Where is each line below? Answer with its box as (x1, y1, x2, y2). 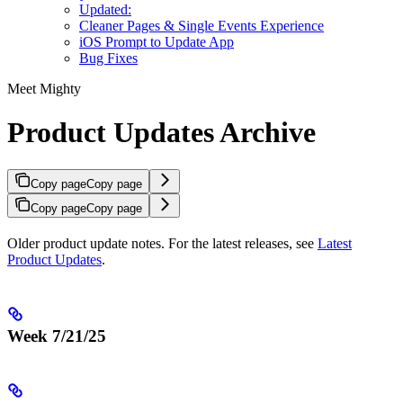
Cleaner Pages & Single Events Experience (79, 17, 324, 33)
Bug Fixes (79, 49, 138, 66)
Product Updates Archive (7, 116, 316, 149)
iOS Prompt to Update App (79, 33, 234, 49)
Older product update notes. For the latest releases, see (7, 235, 318, 251)
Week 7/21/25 (7, 326, 106, 345)
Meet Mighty (7, 80, 81, 96)
